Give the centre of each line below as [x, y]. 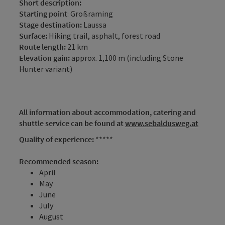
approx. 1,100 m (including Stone [127, 58]
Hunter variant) [46, 69]
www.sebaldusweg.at [162, 123]
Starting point [43, 13]
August [51, 216]
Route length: [42, 46]
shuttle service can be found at [72, 123]
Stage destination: [50, 24]
